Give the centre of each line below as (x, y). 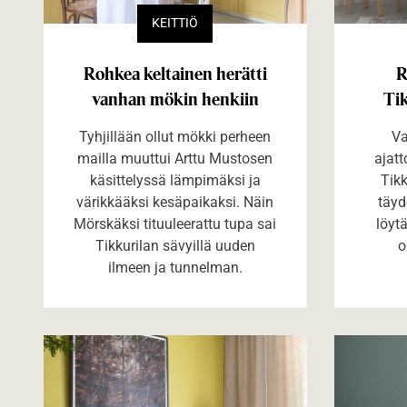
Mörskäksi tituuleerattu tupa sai (175, 223)
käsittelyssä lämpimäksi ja (175, 180)
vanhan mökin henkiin (175, 99)
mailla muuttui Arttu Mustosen (175, 158)
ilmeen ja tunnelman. (175, 267)
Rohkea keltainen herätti (175, 73)
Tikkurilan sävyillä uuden (175, 245)
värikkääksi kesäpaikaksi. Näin (175, 202)
